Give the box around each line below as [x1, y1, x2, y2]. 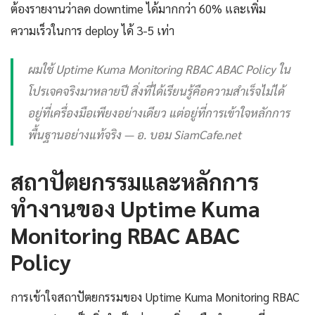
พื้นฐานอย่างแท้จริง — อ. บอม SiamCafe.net [27, 127, 241, 143]
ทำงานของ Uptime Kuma [11, 193, 260, 223]
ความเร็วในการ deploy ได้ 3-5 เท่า [11, 22, 174, 39]
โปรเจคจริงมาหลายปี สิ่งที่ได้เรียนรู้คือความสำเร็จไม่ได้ [27, 83, 284, 99]
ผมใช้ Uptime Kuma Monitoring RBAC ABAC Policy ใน [27, 61, 290, 77]
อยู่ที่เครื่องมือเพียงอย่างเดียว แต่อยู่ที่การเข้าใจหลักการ [27, 105, 290, 121]
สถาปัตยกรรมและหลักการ [11, 167, 259, 196]
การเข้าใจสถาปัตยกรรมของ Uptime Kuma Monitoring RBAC [11, 289, 300, 305]
